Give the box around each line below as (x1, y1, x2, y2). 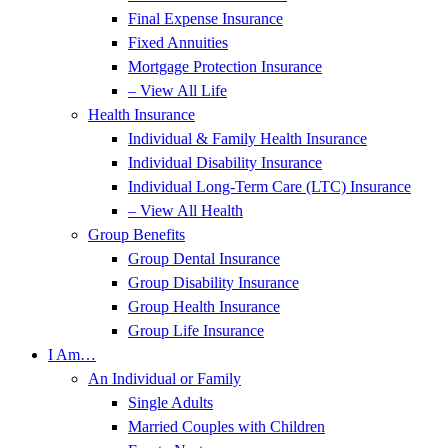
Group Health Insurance (128, 298, 280, 315)
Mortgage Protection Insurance (128, 58, 322, 75)
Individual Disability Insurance (128, 154, 322, 171)
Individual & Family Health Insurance (128, 130, 367, 147)
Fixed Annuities (128, 34, 228, 51)
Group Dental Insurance (128, 250, 280, 267)
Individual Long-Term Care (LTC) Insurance (128, 178, 411, 195)
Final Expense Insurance (128, 10, 283, 27)
